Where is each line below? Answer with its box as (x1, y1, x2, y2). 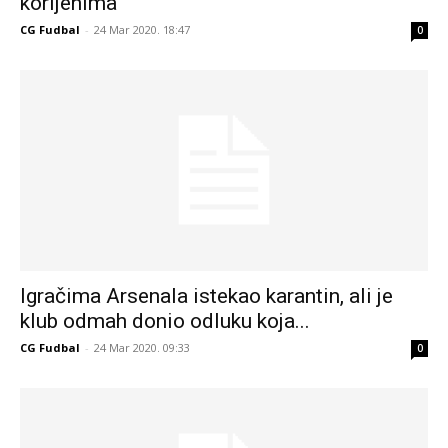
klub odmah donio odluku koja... (20, 309, 310, 334)
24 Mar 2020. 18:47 (94, 21, 190, 37)
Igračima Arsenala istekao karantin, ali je (20, 284, 393, 309)
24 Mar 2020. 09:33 (94, 340, 190, 356)
